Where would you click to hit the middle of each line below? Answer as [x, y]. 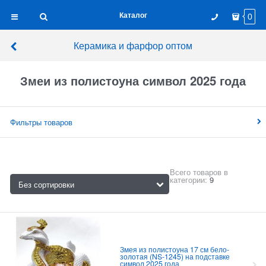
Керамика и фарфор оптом [133, 45]
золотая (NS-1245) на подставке [175, 256]
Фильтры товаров [42, 122]
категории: [189, 180]
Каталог [133, 15]
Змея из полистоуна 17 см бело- [174, 249]
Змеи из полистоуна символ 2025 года [133, 81]
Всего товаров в [199, 172]
